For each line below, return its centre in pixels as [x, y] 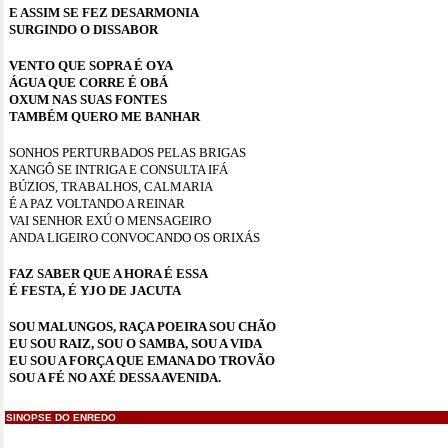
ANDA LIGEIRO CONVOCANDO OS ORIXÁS [134, 237]
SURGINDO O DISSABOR [83, 29]
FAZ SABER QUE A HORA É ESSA [108, 273]
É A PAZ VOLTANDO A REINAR [97, 203]
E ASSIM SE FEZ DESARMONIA [104, 12]
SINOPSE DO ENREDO [61, 417]
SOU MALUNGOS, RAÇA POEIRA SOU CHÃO [142, 326]
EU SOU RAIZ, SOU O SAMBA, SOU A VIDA [135, 343]
